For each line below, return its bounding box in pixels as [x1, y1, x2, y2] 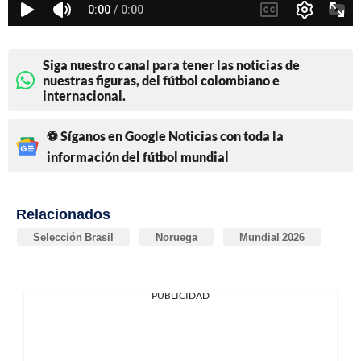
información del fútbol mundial [47, 149, 229, 165]
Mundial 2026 [239, 230, 305, 244]
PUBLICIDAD [151, 289, 210, 302]
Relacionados [16, 205, 110, 223]
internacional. [43, 88, 126, 104]
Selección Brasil [33, 230, 114, 244]
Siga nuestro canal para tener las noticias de [43, 57, 300, 73]
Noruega [156, 230, 197, 244]
